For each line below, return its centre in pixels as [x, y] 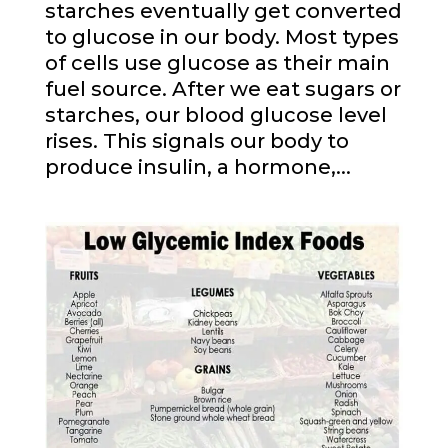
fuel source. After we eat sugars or [222, 88]
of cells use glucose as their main [217, 62]
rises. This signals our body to [196, 140]
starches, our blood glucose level [215, 114]
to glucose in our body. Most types [221, 36]
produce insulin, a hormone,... [197, 166]
